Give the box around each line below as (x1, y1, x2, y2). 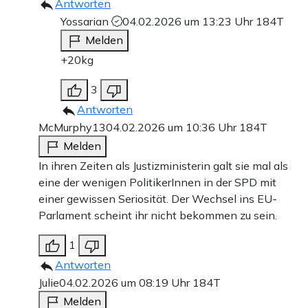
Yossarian (60, 14, 111, 28)
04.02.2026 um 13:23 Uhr (122, 14, 256, 28)
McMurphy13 (38, 120, 106, 134)
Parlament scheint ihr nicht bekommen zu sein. (38, 208, 277, 222)
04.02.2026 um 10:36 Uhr (106, 120, 239, 134)
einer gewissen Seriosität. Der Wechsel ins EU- (38, 191, 277, 206)
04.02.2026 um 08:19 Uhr (59, 275, 192, 289)
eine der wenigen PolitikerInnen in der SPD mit (38, 175, 276, 189)
